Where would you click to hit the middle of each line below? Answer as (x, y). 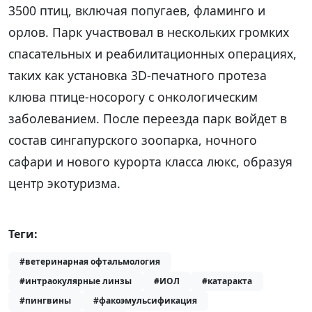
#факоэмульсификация (145, 300)
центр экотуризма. (64, 183)
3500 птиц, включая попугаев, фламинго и (137, 10)
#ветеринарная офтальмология (90, 261)
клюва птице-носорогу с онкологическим (133, 96)
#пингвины (45, 300)
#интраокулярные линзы (76, 281)
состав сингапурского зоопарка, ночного (133, 140)
